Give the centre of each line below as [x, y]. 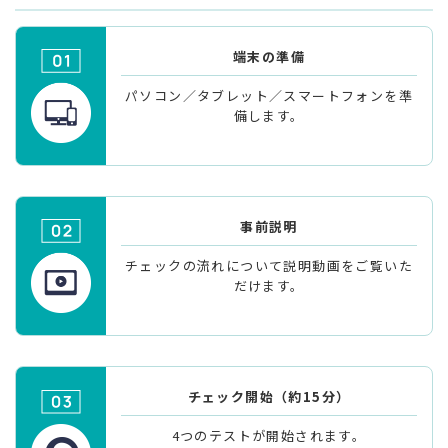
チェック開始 [230, 396]
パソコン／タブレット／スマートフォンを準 [269, 95]
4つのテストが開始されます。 [269, 435]
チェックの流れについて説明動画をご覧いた [269, 265]
